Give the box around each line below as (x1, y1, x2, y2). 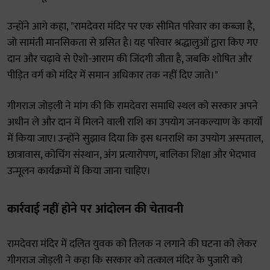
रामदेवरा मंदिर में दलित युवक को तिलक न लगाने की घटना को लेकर (7, 235, 257, 253)
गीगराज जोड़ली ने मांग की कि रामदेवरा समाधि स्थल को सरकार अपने (7, 97, 258, 115)
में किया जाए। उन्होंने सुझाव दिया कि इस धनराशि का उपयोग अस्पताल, (7, 130, 263, 148)
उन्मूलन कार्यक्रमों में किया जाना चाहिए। (7, 162, 151, 180)
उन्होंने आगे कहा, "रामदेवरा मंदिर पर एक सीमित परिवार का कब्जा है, (7, 17, 254, 36)
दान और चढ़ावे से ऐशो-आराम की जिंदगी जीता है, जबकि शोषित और (7, 50, 252, 68)
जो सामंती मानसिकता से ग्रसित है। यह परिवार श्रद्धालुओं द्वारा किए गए (7, 34, 258, 52)
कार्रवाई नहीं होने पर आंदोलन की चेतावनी (7, 199, 183, 219)
